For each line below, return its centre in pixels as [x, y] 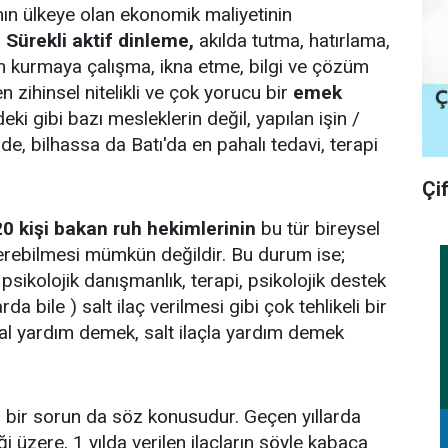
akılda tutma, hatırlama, [292, 40]
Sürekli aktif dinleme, [100, 40]
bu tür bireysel [318, 228]
